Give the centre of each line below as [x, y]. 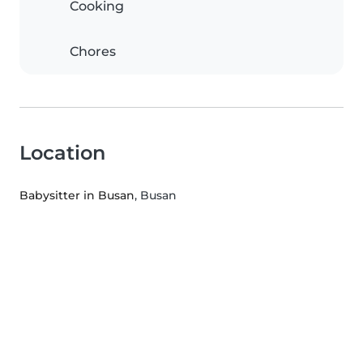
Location [62, 153]
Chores [93, 52]
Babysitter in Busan [77, 196]
